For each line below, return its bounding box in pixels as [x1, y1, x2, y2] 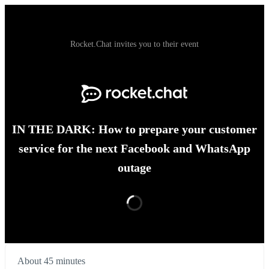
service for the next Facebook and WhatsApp [19, 142, 250, 156]
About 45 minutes [17, 256, 85, 267]
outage [117, 161, 152, 175]
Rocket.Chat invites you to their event [70, 40, 199, 49]
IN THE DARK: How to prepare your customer [11, 122, 258, 136]
